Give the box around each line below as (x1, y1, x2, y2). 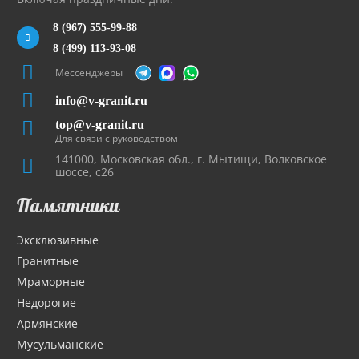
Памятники (17, 193, 119, 218)
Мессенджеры (54, 66, 123, 80)
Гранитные (17, 253, 79, 269)
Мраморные (17, 274, 85, 290)
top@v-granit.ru (54, 118, 144, 132)
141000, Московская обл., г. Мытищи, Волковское (54, 151, 327, 167)
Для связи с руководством (54, 131, 178, 146)
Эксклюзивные (17, 232, 99, 248)
